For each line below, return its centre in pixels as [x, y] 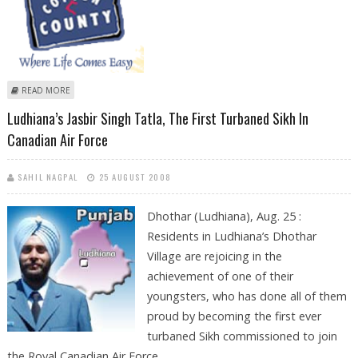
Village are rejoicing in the [214, 257]
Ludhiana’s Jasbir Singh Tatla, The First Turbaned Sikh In [157, 119]
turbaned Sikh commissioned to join [242, 336]
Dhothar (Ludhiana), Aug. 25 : [224, 217]
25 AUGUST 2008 [135, 177]
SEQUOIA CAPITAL [105, 107]
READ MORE [46, 90]
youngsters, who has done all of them [247, 296]
